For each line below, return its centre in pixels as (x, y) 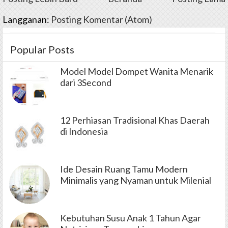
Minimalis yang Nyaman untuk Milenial (136, 180)
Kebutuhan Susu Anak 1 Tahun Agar (131, 218)
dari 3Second (86, 82)
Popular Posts (42, 49)
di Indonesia (84, 131)
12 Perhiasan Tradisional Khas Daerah (135, 120)
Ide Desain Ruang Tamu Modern (124, 169)
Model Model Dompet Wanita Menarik (137, 71)
